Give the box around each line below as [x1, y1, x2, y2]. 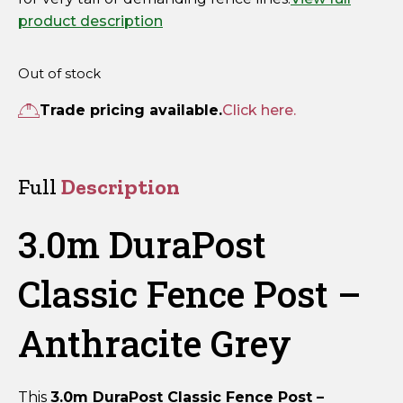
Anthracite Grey [18, 319, 291, 368]
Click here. [222, 102, 296, 120]
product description [18, 12, 163, 30]
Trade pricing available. [40, 102, 222, 120]
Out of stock [18, 66, 101, 83]
